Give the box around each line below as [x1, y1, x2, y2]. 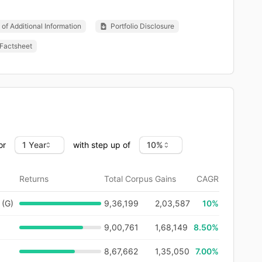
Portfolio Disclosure [111, 21, 174, 30]
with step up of [73, 139, 130, 150]
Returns [19, 173, 49, 184]
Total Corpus [104, 173, 153, 184]
